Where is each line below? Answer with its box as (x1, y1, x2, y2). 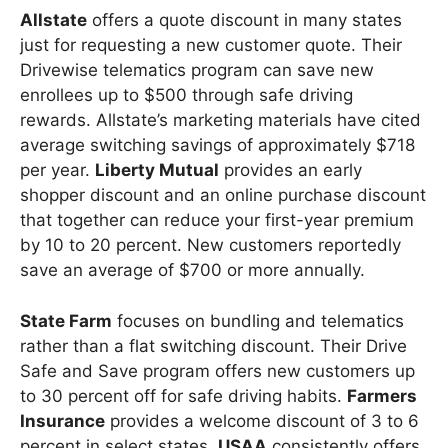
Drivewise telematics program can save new (20, 60, 374, 81)
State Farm (20, 310, 112, 331)
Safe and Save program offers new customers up (20, 360, 415, 381)
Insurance (20, 410, 105, 431)
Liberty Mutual (95, 160, 219, 181)
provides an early (219, 160, 362, 181)
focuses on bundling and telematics (112, 310, 404, 331)
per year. (20, 160, 95, 181)
